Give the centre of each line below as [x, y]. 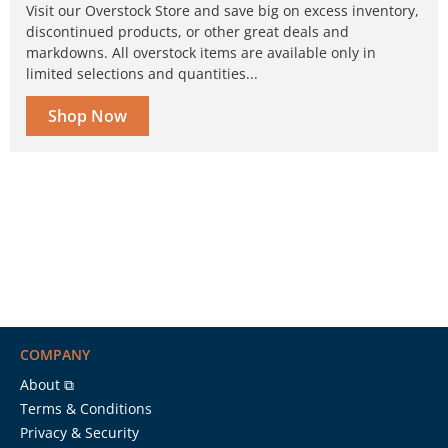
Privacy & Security [79, 432]
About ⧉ [47, 384]
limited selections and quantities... [142, 73]
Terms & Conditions [86, 408]
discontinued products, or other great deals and [187, 31]
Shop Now [87, 115]
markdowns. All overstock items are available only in [201, 52]
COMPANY [55, 354]
